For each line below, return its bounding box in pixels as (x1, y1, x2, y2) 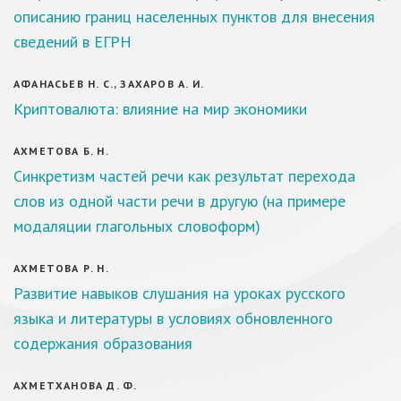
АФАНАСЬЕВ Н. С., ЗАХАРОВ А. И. (13, 77, 204, 90)
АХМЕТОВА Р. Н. (13, 261, 109, 275)
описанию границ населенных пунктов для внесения (13, 6, 375, 27)
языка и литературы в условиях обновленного (13, 308, 333, 328)
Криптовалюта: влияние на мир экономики (13, 98, 307, 119)
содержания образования (13, 333, 192, 354)
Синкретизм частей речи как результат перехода (13, 166, 355, 186)
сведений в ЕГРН (13, 31, 132, 52)
